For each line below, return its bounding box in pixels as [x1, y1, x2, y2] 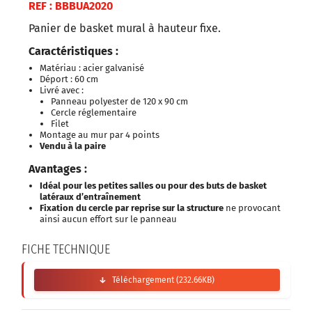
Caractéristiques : [29, 44, 118, 58]
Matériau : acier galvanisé [40, 62, 144, 73]
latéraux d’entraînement [40, 191, 141, 202]
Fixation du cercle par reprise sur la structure [40, 202, 224, 213]
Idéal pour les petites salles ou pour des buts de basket [40, 180, 267, 191]
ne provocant [224, 202, 281, 213]
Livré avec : [40, 84, 84, 95]
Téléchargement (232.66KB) [112, 274, 215, 285]
